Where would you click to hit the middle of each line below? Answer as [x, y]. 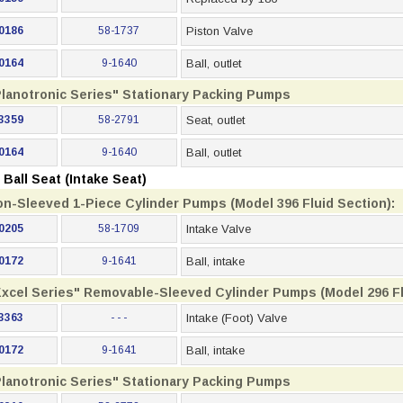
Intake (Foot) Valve [236, 318]
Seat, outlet [215, 120]
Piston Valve [219, 31]
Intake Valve [218, 229]
